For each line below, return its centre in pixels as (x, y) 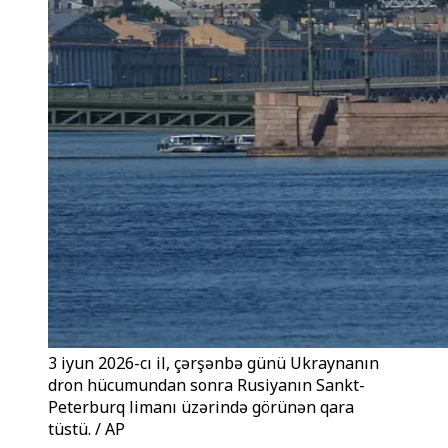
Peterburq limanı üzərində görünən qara (201, 407)
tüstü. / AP (86, 429)
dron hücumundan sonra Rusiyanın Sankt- (206, 385)
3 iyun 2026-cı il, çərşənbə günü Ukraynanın (213, 363)
